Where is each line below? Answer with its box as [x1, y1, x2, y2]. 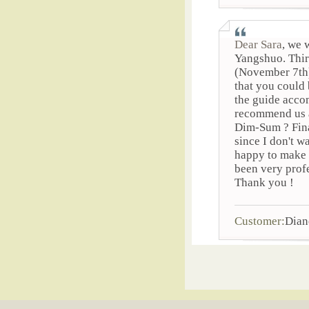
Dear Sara [235, 38, 282, 51]
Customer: [235, 215, 285, 228]
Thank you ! [235, 176, 294, 189]
